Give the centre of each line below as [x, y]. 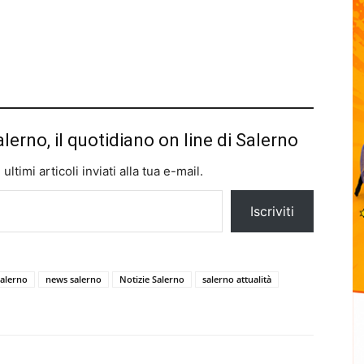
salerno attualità [237, 279]
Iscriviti [272, 211]
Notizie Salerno [152, 279]
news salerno [74, 279]
